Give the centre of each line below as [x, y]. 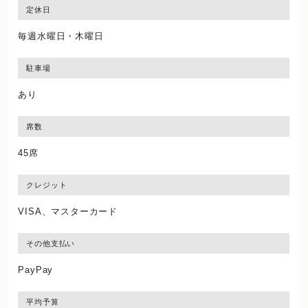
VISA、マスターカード [68, 211]
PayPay [36, 269]
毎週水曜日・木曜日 [61, 36]
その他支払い [51, 243]
